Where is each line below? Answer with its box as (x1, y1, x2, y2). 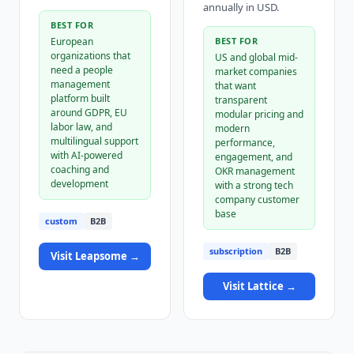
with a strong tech (215, 179, 293, 192)
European (51, 35, 93, 48)
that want (215, 79, 256, 92)
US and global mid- (215, 51, 298, 64)
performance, (215, 136, 275, 149)
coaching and (51, 163, 109, 176)
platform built (51, 92, 110, 105)
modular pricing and (215, 107, 303, 121)
